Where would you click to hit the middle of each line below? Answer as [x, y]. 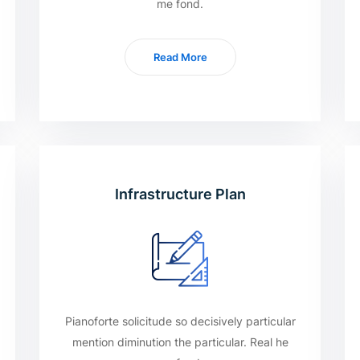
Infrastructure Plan [180, 194]
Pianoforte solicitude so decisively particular [180, 321]
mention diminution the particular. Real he [180, 342]
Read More [180, 57]
